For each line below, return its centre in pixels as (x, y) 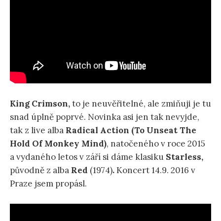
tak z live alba (38, 130)
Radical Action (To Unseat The (131, 130)
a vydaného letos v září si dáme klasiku (88, 157)
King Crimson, (40, 103)
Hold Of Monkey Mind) (58, 143)
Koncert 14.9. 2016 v (156, 170)
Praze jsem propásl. (48, 183)
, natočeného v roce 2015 (156, 143)
